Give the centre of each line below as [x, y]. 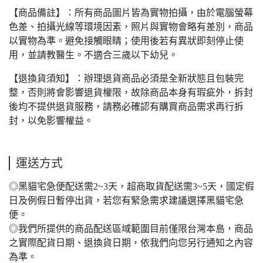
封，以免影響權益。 [51, 121]
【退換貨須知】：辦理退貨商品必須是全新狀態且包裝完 [126, 79]
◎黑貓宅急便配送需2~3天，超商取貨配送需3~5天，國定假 [131, 187]
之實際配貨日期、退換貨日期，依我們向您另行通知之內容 [131, 243]
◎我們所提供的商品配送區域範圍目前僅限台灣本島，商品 [131, 229]
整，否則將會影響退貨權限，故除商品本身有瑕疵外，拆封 [131, 93]
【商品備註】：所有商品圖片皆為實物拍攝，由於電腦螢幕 [131, 13]
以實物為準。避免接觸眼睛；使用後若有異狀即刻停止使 [126, 41]
